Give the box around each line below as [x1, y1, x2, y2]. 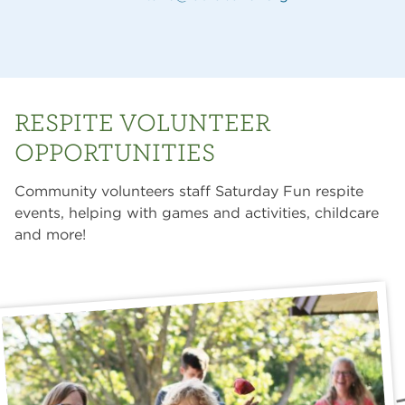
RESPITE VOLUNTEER [14, 107, 270, 137]
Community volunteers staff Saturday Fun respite [14, 183, 363, 200]
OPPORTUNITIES [14, 137, 215, 166]
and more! [14, 226, 86, 243]
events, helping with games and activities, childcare [14, 204, 379, 221]
